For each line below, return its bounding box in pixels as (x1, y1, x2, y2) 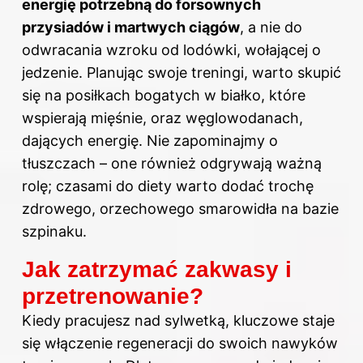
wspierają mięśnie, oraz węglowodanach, (22, 109, 303, 127)
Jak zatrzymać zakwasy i (22, 257, 292, 283)
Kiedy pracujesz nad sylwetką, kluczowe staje (22, 312, 335, 330)
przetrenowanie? (22, 284, 203, 310)
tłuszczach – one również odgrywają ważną (22, 155, 322, 173)
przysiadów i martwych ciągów (22, 19, 240, 36)
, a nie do (240, 19, 302, 36)
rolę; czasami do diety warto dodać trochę (22, 177, 314, 195)
